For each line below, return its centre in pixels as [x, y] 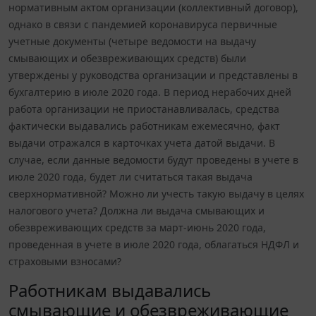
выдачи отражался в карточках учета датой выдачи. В [142, 143]
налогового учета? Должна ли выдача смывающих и [136, 211]
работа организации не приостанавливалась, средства [144, 109]
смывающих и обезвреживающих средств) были [127, 59]
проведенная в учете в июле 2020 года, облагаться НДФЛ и [154, 245]
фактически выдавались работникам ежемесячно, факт [144, 126]
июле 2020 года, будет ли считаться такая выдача [130, 177]
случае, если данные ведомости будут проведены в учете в [153, 160]
